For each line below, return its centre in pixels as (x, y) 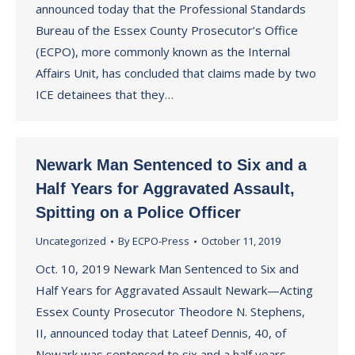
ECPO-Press (161, 241)
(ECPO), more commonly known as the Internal (163, 52)
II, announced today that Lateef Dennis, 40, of (161, 333)
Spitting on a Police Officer (138, 212)
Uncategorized (71, 241)
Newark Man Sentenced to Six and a (171, 165)
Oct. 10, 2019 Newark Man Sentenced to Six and (167, 269)
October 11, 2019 (241, 241)
